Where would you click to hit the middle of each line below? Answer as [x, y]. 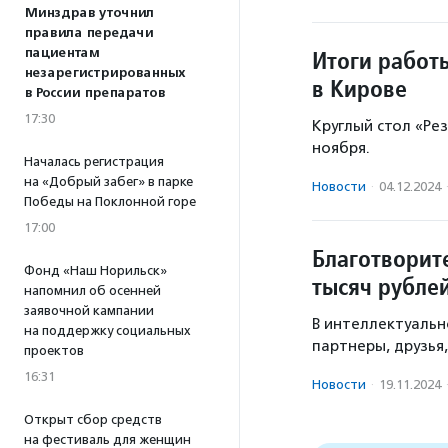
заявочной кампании [89, 310]
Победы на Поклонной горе [110, 201]
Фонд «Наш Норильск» [95, 270]
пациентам [61, 53]
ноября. [341, 148]
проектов [54, 350]
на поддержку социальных [107, 330]
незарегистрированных [104, 73]
